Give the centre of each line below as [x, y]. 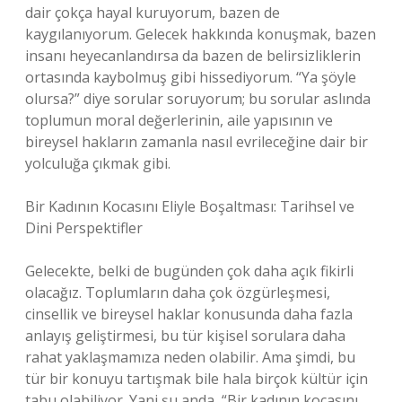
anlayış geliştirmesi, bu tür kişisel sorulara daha [185, 336]
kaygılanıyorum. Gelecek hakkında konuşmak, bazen [201, 34]
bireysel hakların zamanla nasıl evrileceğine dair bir [197, 142]
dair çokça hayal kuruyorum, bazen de [153, 13]
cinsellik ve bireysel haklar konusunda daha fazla [189, 314]
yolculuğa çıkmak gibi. [98, 163]
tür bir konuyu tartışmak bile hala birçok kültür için [197, 379]
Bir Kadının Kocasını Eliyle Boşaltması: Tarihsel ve [190, 206]
